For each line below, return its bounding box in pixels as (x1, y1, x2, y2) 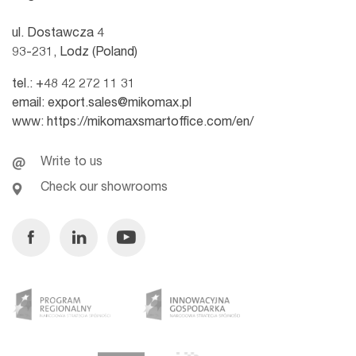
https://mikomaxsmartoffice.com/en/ (47, 117, 253, 130)
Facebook (29, 221, 94, 236)
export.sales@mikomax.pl (48, 98, 192, 111)
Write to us (41, 157, 103, 170)
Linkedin (77, 221, 131, 236)
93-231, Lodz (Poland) (12, 47, 137, 60)
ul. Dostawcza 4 (12, 28, 104, 41)
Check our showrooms (41, 182, 168, 195)
